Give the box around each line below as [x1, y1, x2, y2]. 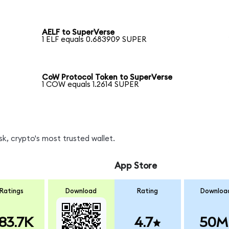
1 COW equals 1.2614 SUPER [42, 81, 139, 89]
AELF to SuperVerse [42, 29, 115, 37]
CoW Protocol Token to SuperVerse [42, 74, 173, 82]
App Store [114, 162, 157, 171]
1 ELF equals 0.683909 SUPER [42, 36, 147, 44]
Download [65, 187, 97, 195]
